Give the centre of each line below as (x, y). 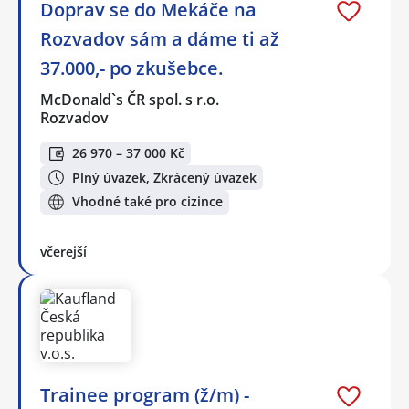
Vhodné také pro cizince (147, 202)
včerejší (63, 251)
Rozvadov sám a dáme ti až (160, 38)
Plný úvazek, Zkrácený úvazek (164, 177)
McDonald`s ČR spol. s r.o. (131, 99)
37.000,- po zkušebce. (131, 68)
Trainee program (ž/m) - (145, 394)
